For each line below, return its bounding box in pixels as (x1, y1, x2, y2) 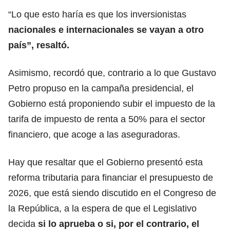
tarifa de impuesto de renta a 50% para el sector (8, 113, 205, 124)
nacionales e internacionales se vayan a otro (8, 24, 204, 35)
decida (8, 218, 35, 229)
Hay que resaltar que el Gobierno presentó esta (8, 157, 203, 167)
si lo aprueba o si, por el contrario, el (35, 218, 199, 229)
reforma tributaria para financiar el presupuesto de (8, 172, 213, 183)
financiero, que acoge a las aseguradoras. (8, 129, 180, 140)
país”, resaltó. (8, 40, 69, 50)
